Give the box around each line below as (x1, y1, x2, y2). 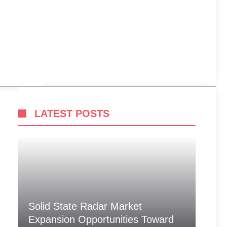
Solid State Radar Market (28, 201, 142, 212)
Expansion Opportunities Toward (28, 214, 174, 225)
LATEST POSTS (34, 108, 109, 119)
